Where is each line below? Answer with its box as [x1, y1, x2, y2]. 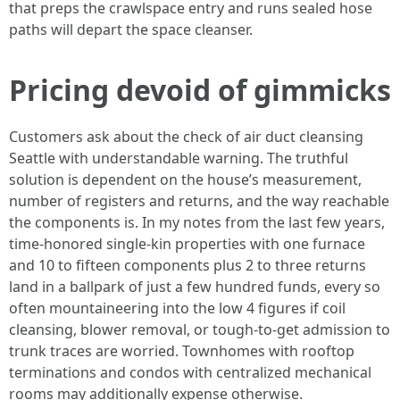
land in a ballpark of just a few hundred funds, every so [9, 277, 380, 296]
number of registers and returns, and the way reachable [9, 191, 389, 211]
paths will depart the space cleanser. [9, 20, 253, 39]
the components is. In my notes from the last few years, [9, 212, 385, 232]
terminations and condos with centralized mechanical [9, 362, 371, 382]
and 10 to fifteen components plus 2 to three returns [9, 255, 366, 275]
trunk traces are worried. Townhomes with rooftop [9, 341, 354, 361]
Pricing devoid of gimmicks [9, 71, 391, 109]
